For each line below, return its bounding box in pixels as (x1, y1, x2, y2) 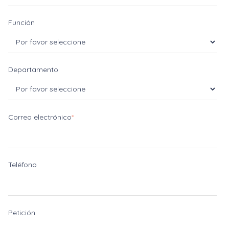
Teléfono (8, 160, 37, 170)
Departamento (8, 65, 58, 75)
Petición (8, 208, 35, 217)
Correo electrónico (8, 112, 72, 122)
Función (8, 18, 35, 28)
